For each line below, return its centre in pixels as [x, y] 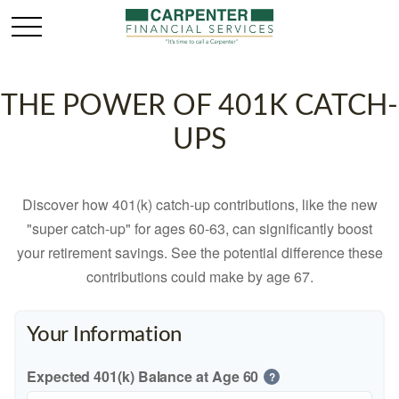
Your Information [105, 335]
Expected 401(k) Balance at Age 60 [143, 376]
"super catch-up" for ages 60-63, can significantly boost [199, 228]
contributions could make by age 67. [199, 277]
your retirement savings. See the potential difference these [199, 252]
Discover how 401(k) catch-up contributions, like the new [199, 204]
